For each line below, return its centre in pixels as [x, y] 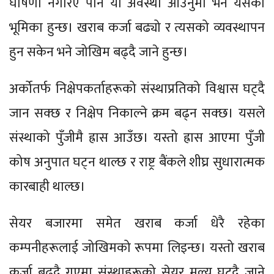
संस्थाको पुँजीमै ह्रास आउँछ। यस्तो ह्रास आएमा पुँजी [137, 138]
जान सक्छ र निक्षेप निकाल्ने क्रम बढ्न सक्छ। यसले [137, 113]
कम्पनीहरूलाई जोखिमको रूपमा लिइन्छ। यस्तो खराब [137, 248]
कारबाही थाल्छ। [49, 187]
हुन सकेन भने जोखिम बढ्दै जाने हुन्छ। [100, 52]
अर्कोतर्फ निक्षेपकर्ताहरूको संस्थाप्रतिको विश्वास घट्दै [137, 89]
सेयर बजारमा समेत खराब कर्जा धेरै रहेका [137, 223]
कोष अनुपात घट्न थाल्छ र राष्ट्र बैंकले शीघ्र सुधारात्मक [137, 162]
